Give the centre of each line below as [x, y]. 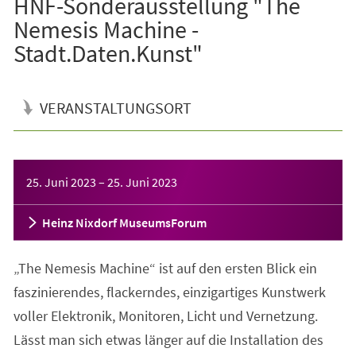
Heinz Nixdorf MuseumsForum [124, 222]
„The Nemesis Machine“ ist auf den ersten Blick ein [165, 268]
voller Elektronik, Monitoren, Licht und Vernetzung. [165, 315]
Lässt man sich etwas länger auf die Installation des [168, 339]
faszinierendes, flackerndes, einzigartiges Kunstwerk [169, 292]
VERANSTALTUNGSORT [115, 107]
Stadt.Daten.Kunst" [108, 53]
